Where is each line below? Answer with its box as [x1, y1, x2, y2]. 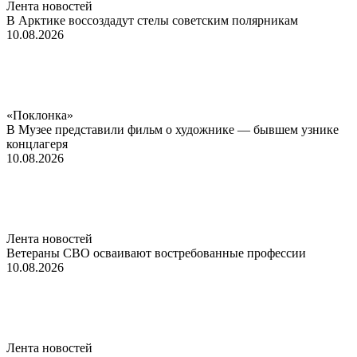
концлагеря [6, 136, 68, 151]
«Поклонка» [6, 108, 73, 122]
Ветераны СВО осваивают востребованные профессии [6, 245, 306, 260]
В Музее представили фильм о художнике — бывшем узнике [6, 122, 339, 136]
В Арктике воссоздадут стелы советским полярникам [6, 13, 298, 27]
